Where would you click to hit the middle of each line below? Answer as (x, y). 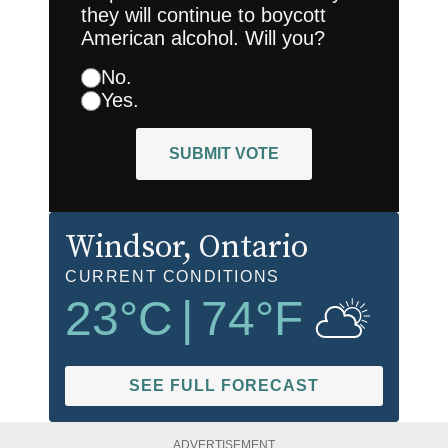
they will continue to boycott (203, 15)
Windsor (124, 248)
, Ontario (245, 248)
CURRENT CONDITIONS (172, 277)
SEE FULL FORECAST (224, 386)
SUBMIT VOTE (224, 154)
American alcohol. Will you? (203, 38)
